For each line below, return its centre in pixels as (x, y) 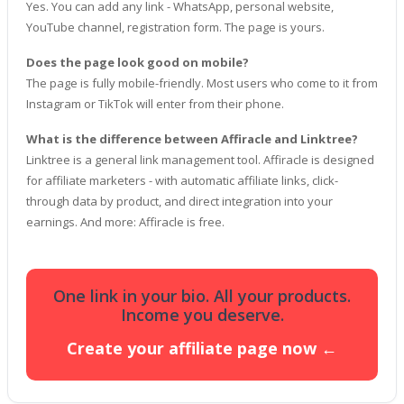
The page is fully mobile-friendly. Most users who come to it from (202, 83)
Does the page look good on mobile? (138, 62)
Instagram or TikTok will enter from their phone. (155, 104)
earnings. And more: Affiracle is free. (125, 222)
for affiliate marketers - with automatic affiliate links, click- (182, 180)
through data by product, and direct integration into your (179, 201)
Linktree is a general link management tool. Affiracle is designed (200, 160)
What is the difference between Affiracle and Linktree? (192, 139)
